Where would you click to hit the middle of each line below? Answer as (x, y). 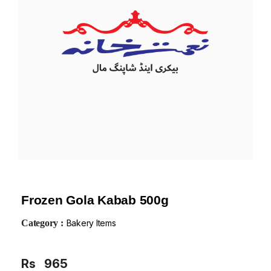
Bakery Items (91, 223)
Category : (42, 223)
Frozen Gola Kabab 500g (95, 200)
